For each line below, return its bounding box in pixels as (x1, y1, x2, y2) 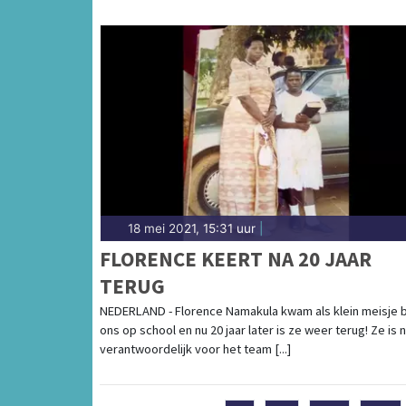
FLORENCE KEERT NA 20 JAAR (100, 245, 372, 272)
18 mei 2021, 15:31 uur (128, 220, 256, 236)
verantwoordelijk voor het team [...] (100, 340, 291, 357)
